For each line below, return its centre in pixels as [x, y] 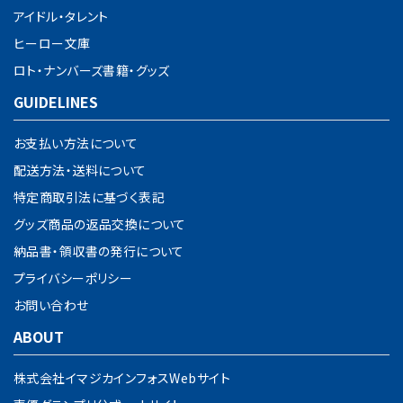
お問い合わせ [51, 304]
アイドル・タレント [61, 16]
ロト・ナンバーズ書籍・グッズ [92, 70]
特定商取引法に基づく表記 [90, 197]
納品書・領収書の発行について [99, 251]
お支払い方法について [76, 143]
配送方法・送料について [80, 170]
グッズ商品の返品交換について [100, 224]
